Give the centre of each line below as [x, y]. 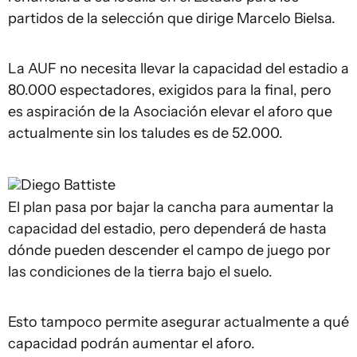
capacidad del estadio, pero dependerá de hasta [167, 229]
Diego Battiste [68, 185]
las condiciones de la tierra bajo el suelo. [140, 272]
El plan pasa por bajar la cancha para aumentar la [171, 207]
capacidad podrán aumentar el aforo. [131, 343]
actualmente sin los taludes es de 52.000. [145, 133]
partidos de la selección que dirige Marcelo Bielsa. [172, 18]
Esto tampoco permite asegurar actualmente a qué [178, 322]
